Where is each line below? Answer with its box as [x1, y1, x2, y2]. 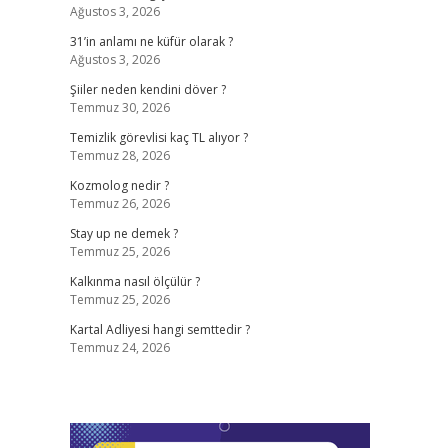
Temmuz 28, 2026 [69, 147, 170, 164]
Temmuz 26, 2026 [69, 195, 170, 212]
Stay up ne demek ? [69, 225, 178, 242]
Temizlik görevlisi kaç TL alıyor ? [69, 129, 248, 146]
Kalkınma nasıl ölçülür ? [69, 273, 200, 290]
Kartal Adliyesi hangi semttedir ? [69, 321, 250, 338]
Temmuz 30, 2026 [69, 99, 170, 116]
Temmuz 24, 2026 [69, 339, 170, 356]
